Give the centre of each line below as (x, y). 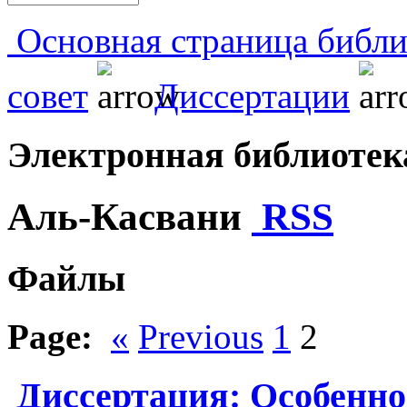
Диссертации (252, 96)
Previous (201, 337)
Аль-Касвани (129, 216)
